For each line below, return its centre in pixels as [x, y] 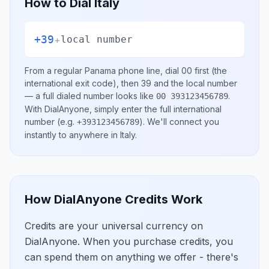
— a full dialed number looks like [90, 96]
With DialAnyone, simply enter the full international [123, 109]
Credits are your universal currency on [114, 226]
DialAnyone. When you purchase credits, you [129, 241]
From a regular [55, 71]
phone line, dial [149, 71]
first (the [210, 71]
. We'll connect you [181, 122]
